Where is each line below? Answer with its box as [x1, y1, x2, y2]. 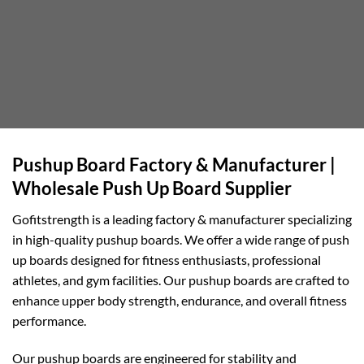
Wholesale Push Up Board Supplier [12, 177, 292, 199]
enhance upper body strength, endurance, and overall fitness [12, 292, 347, 309]
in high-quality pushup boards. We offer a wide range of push [12, 232, 349, 248]
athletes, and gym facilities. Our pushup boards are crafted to [12, 272, 349, 288]
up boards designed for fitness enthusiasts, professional [12, 252, 321, 268]
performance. [12, 313, 86, 329]
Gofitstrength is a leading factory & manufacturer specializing [12, 211, 352, 227]
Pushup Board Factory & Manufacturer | [12, 154, 336, 175]
